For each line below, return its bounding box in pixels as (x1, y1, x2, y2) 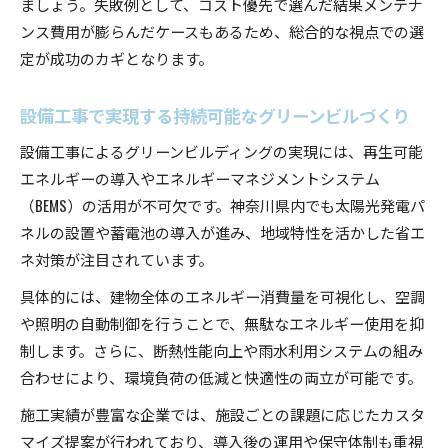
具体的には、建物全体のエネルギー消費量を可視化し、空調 (20, 284, 425, 307)
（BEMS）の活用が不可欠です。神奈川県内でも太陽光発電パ (20, 193, 425, 216)
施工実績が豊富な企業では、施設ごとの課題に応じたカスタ (20, 402, 425, 425)
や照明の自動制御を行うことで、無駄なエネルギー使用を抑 (20, 311, 424, 334)
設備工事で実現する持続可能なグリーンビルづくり (20, 101, 410, 128)
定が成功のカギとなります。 (20, 46, 213, 69)
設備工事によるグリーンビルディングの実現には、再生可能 (20, 139, 423, 162)
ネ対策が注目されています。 (20, 247, 213, 270)
